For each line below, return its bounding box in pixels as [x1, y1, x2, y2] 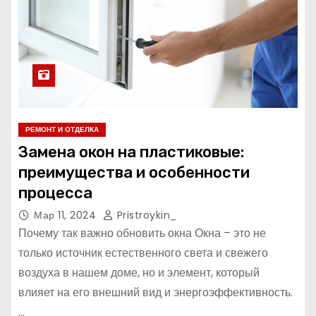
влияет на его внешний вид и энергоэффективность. [18, 284, 293, 300]
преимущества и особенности [18, 163, 250, 182]
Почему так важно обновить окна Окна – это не [18, 225, 266, 241]
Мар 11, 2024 [34, 208, 99, 222]
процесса [18, 183, 92, 202]
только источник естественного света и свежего [18, 245, 268, 261]
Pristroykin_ [114, 208, 177, 222]
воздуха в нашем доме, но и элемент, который [18, 265, 260, 281]
